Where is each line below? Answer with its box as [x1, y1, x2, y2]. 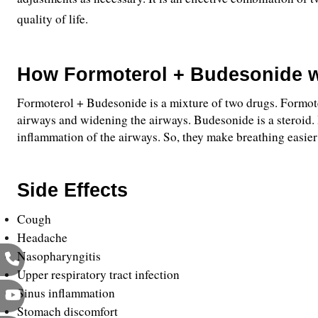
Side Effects [17, 180, 133, 201]
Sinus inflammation [17, 285, 115, 301]
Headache [17, 229, 67, 246]
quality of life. [17, 11, 88, 27]
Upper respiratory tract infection [17, 266, 180, 283]
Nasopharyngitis [17, 248, 105, 264]
